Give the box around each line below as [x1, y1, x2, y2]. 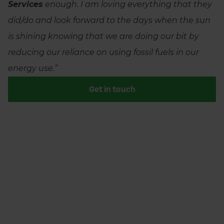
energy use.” [8, 63, 57, 73]
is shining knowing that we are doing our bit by [8, 31, 199, 41]
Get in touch [88, 84, 135, 94]
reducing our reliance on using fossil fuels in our [8, 47, 199, 57]
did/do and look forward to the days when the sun [8, 15, 210, 25]
